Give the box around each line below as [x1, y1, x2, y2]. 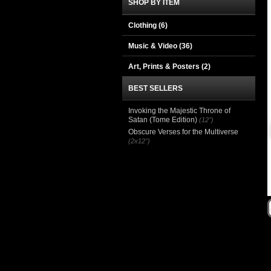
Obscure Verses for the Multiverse [128, 128, 238, 136]
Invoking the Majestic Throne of [128, 106, 230, 115]
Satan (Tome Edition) [128, 116, 197, 124]
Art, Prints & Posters [128, 62, 201, 71]
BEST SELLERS [128, 84, 183, 93]
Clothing [128, 21, 158, 30]
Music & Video [128, 42, 179, 50]
